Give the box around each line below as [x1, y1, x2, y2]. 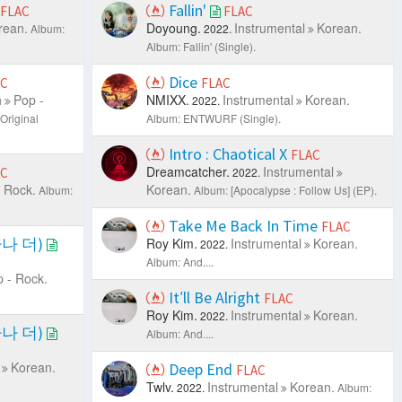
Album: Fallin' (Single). [146, 38, 257, 54]
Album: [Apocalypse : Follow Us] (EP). [194, 181, 378, 197]
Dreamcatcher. [146, 162, 231, 180]
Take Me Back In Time [165, 214, 322, 236]
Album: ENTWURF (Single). [146, 109, 282, 126]
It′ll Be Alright [165, 286, 265, 308]
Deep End [165, 358, 237, 380]
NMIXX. [146, 90, 190, 109]
